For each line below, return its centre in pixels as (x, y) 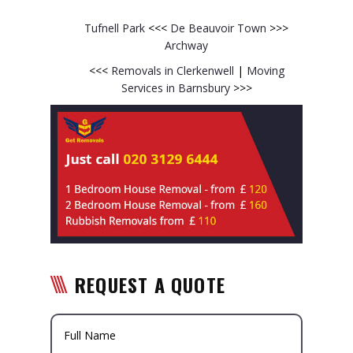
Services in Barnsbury (177, 87)
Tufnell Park (116, 28)
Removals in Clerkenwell (172, 70)
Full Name (90, 335)
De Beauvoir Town (220, 28)
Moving (264, 70)
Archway (186, 45)
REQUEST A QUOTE (150, 284)
